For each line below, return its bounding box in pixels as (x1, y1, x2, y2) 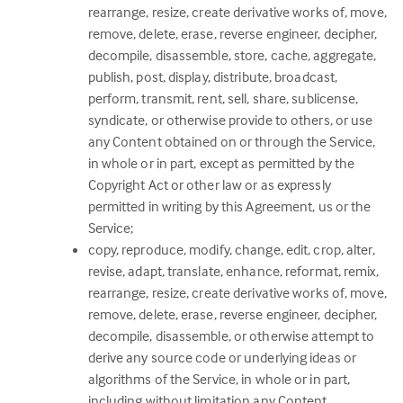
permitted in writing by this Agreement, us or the (87, 197, 372, 215)
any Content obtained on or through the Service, (87, 132, 376, 150)
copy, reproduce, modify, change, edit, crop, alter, (87, 240, 375, 258)
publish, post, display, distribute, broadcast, (87, 67, 338, 85)
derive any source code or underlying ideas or (87, 348, 357, 366)
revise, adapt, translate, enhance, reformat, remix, (87, 262, 379, 280)
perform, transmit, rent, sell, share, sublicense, (87, 89, 359, 107)
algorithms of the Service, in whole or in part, (87, 370, 351, 388)
